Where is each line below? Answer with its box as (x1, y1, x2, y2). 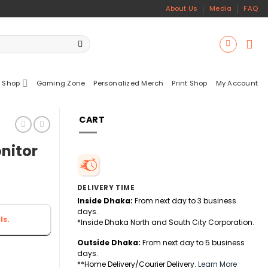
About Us (165, 4, 198, 13)
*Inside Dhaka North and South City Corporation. (77, 217, 254, 228)
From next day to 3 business (132, 196, 236, 206)
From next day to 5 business (140, 237, 245, 248)
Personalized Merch (93, 78, 164, 88)
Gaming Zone (36, 78, 86, 88)
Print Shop (172, 78, 208, 88)
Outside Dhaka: (77, 237, 141, 248)
